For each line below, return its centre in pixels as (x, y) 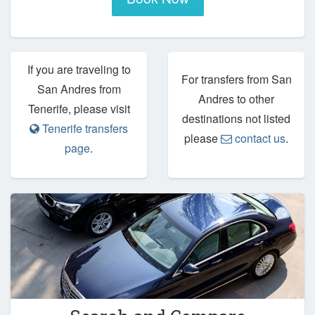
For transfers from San (236, 79)
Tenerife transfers (84, 129)
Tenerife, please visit (79, 109)
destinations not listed (236, 119)
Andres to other (236, 99)
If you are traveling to (79, 70)
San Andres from (79, 89)
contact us (259, 139)
